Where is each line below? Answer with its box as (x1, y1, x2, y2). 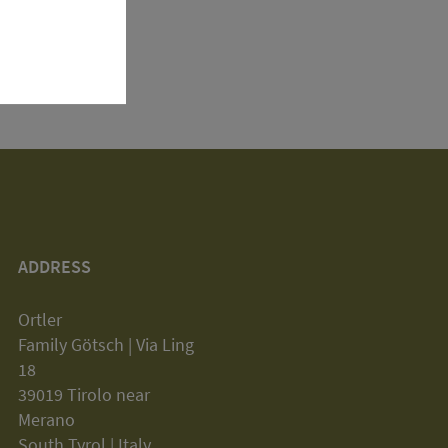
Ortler (17, 307, 62, 331)
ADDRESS (17, 255, 91, 279)
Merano (17, 407, 75, 431)
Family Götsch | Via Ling (17, 332, 194, 356)
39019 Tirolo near (17, 382, 150, 406)
